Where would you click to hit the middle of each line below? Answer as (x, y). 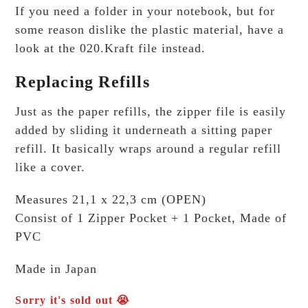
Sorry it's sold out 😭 (73, 300)
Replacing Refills (82, 81)
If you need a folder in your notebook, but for (145, 11)
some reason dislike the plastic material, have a (150, 29)
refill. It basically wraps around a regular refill (148, 148)
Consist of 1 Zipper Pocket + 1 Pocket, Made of (151, 218)
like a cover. (51, 167)
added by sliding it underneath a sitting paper (144, 130)
